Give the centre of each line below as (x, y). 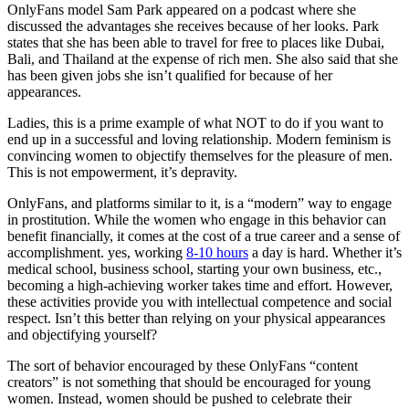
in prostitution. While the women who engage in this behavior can (197, 220)
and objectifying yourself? (82, 335)
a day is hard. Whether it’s (325, 253)
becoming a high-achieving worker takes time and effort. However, (200, 286)
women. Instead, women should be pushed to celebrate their (179, 399)
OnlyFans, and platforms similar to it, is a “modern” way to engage (199, 204)
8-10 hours (217, 253)
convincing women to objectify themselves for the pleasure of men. (200, 156)
